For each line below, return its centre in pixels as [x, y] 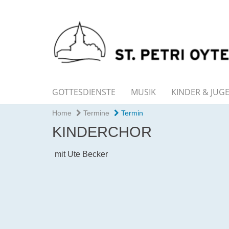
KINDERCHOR [102, 132]
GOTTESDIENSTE [84, 92]
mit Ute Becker [81, 154]
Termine [95, 113]
